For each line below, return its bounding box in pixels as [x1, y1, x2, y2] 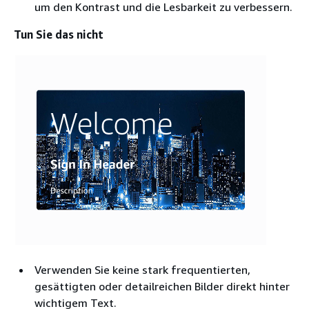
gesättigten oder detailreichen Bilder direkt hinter [34, 279, 290, 294]
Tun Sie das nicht [14, 28, 103, 42]
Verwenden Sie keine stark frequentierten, [34, 263, 250, 277]
